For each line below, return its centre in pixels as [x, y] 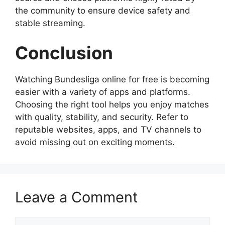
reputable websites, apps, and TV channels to [108, 130]
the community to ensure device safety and [103, 10]
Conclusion [64, 53]
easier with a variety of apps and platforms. [103, 92]
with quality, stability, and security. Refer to [102, 117]
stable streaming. [50, 23]
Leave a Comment [77, 197]
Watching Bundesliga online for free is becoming [112, 79]
